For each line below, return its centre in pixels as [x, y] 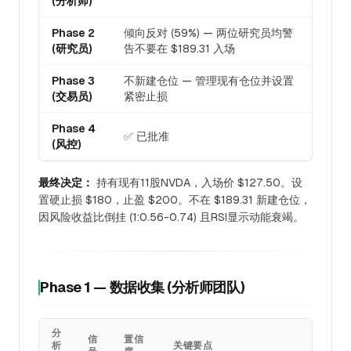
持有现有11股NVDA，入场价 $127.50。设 [198, 183]
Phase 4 [74, 128]
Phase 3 [73, 81]
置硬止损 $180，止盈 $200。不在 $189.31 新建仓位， [175, 200]
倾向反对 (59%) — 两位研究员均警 [208, 33]
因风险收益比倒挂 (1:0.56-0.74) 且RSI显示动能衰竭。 [171, 217]
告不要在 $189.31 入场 [179, 49]
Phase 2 [73, 33]
